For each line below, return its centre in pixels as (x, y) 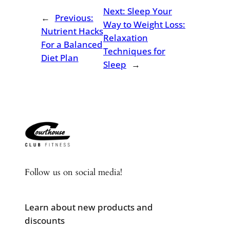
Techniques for (135, 51)
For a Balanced (72, 44)
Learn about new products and (89, 207)
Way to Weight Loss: (145, 24)
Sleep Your (150, 11)
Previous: (74, 17)
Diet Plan (60, 57)
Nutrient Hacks (72, 31)
